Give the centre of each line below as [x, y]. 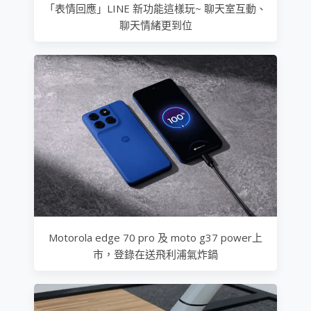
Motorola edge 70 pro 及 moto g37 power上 [155, 237]
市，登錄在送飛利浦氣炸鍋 [155, 254]
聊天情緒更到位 [155, 25]
